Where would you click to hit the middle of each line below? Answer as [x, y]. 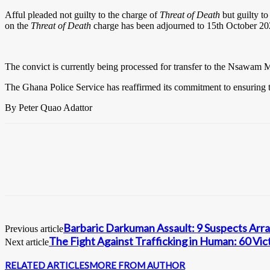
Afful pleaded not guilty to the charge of [82, 14]
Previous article [34, 228]
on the [18, 25]
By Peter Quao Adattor [49, 107]
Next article [27, 242]
